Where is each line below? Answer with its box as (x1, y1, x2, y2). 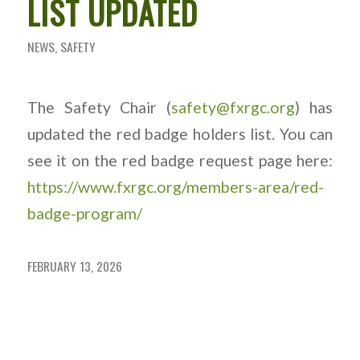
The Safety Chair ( (27, 97, 172, 117)
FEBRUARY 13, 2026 (27, 256, 122, 276)
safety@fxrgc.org (171, 97, 296, 117)
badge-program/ (27, 203, 142, 223)
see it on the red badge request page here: (27, 150, 333, 170)
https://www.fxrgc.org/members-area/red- (27, 177, 324, 196)
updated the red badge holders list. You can (27, 124, 333, 143)
